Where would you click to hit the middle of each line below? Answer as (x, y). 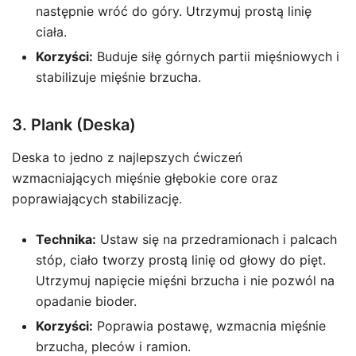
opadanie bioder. (86, 301)
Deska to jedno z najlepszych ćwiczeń (127, 157)
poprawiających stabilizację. (97, 199)
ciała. (51, 32)
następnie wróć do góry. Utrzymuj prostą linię (174, 11)
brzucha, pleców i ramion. (113, 346)
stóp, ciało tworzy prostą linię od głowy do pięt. (181, 260)
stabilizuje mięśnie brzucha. (118, 77)
